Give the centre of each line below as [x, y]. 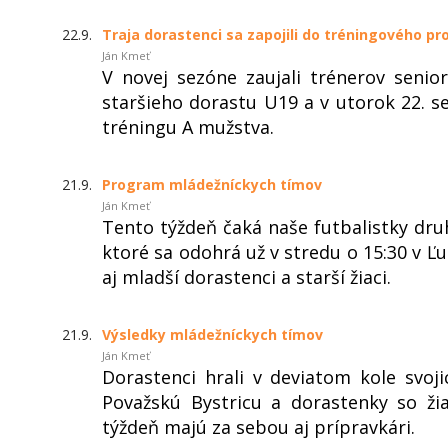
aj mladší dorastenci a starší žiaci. [246, 276]
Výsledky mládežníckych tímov [212, 334]
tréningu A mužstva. [188, 126]
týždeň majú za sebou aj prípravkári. [258, 426]
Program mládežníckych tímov [212, 184]
